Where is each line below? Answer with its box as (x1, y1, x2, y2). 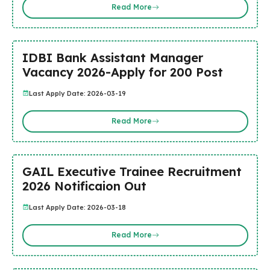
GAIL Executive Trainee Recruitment (22, 163, 242, 179)
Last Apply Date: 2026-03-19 (28, 89, 126, 98)
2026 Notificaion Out (22, 178, 146, 193)
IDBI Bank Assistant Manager (22, 49, 203, 65)
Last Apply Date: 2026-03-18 (28, 202, 126, 212)
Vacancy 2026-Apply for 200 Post (22, 64, 223, 80)
